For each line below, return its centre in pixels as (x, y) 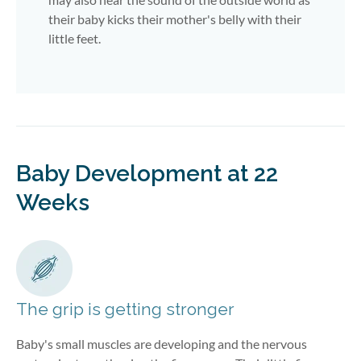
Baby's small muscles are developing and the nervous (162, 343)
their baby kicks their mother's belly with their (175, 19)
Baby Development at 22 (147, 173)
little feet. (75, 38)
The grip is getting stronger (125, 309)
